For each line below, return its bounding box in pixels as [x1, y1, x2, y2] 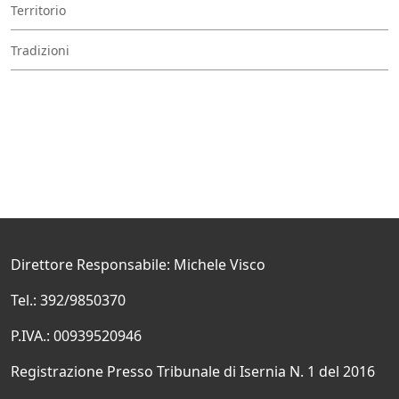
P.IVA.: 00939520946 [11, 325, 142, 346]
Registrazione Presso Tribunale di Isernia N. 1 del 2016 [11, 361, 375, 381]
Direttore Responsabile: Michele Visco [11, 254, 265, 274]
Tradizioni [11, 41, 69, 59]
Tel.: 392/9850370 [11, 289, 126, 310]
